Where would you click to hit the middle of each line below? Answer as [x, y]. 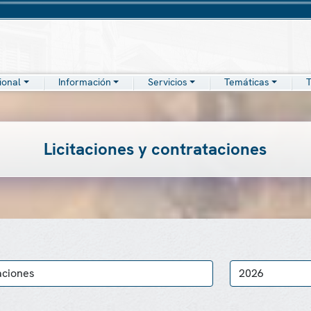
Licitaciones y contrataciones [155, 149]
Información [84, 82]
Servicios [167, 82]
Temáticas [246, 82]
